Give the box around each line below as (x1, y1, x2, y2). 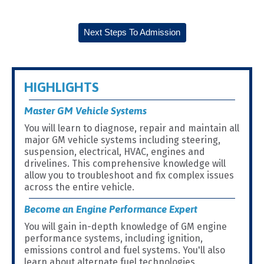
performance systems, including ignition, (24, 233, 203, 245)
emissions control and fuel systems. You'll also (24, 245, 225, 256)
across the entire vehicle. (24, 181, 134, 193)
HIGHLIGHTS (24, 80, 99, 95)
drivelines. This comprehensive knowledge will (24, 158, 226, 170)
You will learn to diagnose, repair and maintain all (24, 123, 239, 134)
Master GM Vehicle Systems (24, 105, 147, 117)
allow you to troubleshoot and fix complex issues (24, 170, 234, 181)
